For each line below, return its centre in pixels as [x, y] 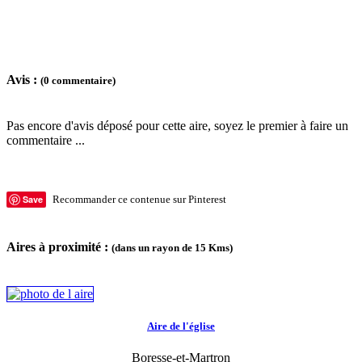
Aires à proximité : [59, 246]
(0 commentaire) [78, 81]
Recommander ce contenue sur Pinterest [139, 200]
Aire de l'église [181, 326]
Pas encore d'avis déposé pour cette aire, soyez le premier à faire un [177, 126]
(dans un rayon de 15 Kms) [172, 247]
